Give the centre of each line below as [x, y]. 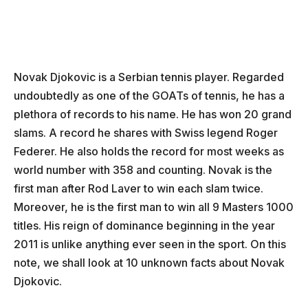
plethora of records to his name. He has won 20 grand [153, 114]
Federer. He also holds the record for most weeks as [149, 151]
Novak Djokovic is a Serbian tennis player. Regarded [149, 77]
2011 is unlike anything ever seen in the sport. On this [150, 244]
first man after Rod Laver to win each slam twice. [139, 188]
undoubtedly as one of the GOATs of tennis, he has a [149, 95]
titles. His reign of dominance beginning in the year [144, 225]
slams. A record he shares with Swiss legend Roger [146, 132]
